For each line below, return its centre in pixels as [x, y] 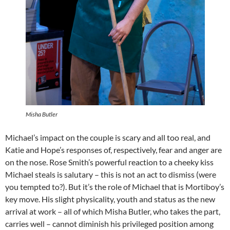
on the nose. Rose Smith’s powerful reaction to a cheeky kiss [109, 162]
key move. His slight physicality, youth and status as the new [110, 199]
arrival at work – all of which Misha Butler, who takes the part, [113, 212]
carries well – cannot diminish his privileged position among [109, 224]
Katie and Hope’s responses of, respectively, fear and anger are [113, 150]
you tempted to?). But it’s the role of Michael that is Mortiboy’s [115, 187]
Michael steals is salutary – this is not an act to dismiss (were [111, 175]
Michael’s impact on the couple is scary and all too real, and [108, 138]
